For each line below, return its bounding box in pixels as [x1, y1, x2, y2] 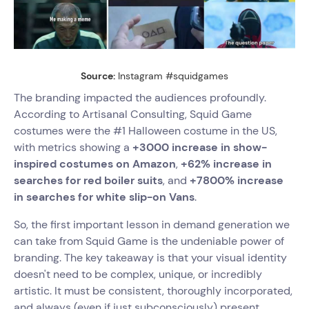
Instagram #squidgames [115, 70, 228, 82]
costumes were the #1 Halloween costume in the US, [14, 123, 277, 138]
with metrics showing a [14, 140, 132, 154]
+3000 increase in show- [132, 140, 267, 154]
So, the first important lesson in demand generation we [14, 217, 290, 232]
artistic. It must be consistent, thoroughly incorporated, [14, 283, 292, 298]
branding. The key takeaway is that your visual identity [14, 250, 287, 265]
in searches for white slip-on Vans [14, 190, 195, 204]
